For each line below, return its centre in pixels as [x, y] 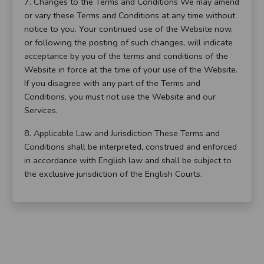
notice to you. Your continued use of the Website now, [128, 29]
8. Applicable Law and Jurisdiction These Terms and [122, 133]
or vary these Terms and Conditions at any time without [130, 16]
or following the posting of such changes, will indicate [128, 43]
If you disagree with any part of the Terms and [112, 83]
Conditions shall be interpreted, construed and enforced [131, 147]
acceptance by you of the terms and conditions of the [126, 56]
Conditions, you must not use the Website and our [120, 97]
